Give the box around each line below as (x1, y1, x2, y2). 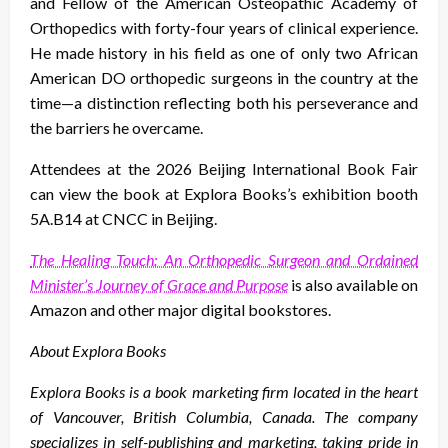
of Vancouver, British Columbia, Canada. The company (30, 406, 418, 426)
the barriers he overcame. (30, 117, 203, 137)
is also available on (288, 274, 418, 294)
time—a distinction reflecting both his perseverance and (30, 92, 418, 112)
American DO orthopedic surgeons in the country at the (30, 67, 418, 87)
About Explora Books (30, 340, 166, 360)
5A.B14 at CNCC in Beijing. (30, 208, 217, 228)
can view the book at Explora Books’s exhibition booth (30, 183, 418, 203)
